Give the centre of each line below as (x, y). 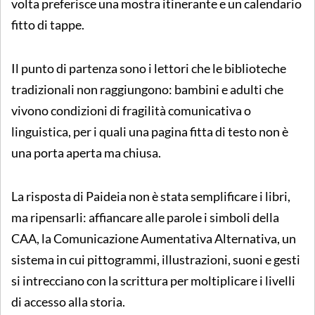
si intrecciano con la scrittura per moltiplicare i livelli (153, 280)
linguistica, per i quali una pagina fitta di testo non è (150, 131)
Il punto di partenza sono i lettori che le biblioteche (149, 68)
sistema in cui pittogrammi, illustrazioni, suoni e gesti (156, 259)
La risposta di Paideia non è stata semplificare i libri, (151, 196)
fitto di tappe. (48, 24)
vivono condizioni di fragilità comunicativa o (131, 110)
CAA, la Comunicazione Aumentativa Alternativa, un (154, 238)
